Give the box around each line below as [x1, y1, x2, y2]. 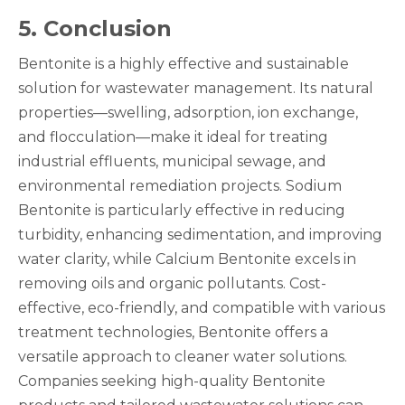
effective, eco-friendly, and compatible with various [18, 299, 385, 316]
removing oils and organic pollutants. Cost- [18, 275, 326, 292]
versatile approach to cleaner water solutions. [18, 348, 347, 365]
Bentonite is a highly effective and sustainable [18, 55, 349, 72]
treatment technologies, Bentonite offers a [18, 324, 328, 341]
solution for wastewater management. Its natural [18, 80, 373, 97]
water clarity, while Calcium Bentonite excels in [18, 250, 356, 268]
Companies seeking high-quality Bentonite [18, 372, 325, 390]
